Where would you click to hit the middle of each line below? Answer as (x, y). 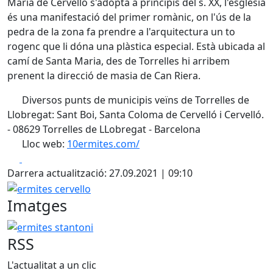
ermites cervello (44, 187)
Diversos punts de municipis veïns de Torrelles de (134, 100)
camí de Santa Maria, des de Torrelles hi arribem (119, 61)
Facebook (44, 158)
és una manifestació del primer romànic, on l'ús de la (129, 17)
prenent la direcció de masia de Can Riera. (104, 76)
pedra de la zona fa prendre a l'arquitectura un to (121, 32)
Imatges (37, 205)
